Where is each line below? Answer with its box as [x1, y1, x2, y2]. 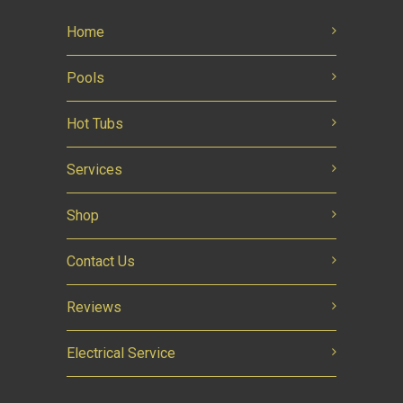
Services [67, 161, 122, 178]
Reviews [67, 299, 121, 316]
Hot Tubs [67, 115, 123, 132]
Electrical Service [67, 345, 175, 362]
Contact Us [67, 253, 135, 270]
